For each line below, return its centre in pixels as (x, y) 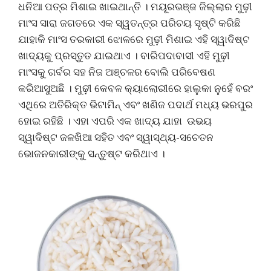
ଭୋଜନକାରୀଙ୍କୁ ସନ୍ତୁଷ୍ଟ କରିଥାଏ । (92, 153)
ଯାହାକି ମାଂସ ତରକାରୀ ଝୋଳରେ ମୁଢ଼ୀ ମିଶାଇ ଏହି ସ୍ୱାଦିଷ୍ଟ (134, 39)
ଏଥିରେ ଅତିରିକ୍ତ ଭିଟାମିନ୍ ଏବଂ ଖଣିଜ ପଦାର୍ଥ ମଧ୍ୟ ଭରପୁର (135, 104)
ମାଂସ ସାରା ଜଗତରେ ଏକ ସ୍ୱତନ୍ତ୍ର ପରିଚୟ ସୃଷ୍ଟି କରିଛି (129, 23)
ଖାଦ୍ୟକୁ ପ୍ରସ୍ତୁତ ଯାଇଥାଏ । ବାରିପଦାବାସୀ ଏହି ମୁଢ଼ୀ (124, 55)
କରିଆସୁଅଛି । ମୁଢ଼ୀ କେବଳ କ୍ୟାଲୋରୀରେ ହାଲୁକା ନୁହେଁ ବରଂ (135, 88)
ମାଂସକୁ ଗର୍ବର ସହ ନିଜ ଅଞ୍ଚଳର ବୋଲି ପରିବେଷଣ (117, 72)
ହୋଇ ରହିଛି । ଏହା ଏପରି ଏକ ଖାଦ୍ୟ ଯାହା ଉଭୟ (115, 121)
